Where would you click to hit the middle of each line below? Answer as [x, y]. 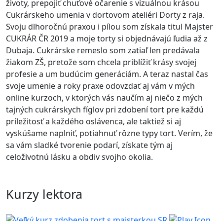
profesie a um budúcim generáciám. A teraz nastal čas [107, 74]
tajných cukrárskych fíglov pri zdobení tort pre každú [105, 110]
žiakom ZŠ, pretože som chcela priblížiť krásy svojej [101, 62]
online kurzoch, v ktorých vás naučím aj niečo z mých [104, 98]
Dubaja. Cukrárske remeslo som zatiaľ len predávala [103, 51]
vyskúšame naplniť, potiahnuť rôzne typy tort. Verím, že [109, 133]
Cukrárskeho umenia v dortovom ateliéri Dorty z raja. [105, 15]
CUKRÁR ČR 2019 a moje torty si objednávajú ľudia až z [107, 39]
